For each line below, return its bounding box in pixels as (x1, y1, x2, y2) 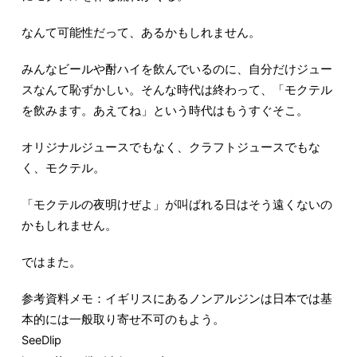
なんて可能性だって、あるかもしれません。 (21, 25, 261, 41)
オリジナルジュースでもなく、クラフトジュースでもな (21, 140, 320, 155)
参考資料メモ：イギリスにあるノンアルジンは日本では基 (21, 292, 332, 307)
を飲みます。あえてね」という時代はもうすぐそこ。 (21, 104, 308, 119)
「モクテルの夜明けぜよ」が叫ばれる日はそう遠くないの (21, 198, 332, 213)
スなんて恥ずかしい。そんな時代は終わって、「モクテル (21, 83, 332, 98)
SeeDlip (21, 333, 61, 348)
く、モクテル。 (21, 161, 105, 176)
